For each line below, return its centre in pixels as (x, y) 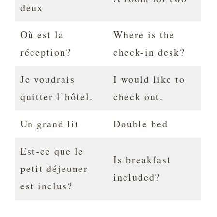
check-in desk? (149, 52)
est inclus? (46, 186)
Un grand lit (50, 124)
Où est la (42, 35)
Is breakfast (142, 160)
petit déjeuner (54, 169)
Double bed (141, 124)
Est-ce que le (52, 151)
